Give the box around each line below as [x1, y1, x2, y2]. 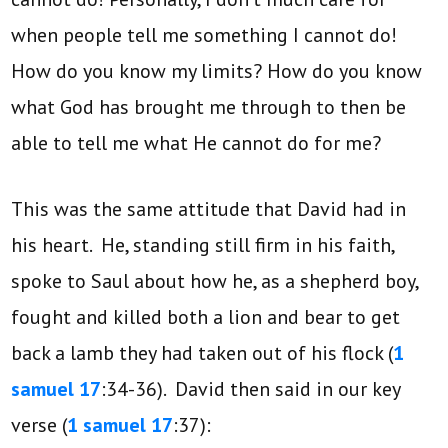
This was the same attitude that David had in [11, 196, 407, 223]
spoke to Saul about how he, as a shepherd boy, [11, 268, 419, 295]
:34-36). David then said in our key [101, 376, 401, 403]
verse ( [11, 412, 68, 439]
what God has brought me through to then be [11, 94, 407, 121]
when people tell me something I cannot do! [11, 22, 403, 49]
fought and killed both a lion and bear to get [11, 304, 401, 331]
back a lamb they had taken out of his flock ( [11, 340, 394, 367]
